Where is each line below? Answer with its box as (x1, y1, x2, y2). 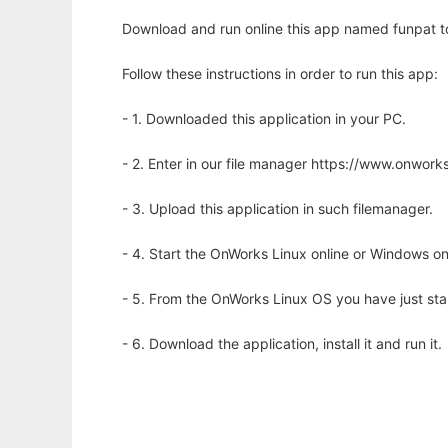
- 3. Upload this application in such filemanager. (122, 200, 433, 217)
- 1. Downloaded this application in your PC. (122, 110, 406, 127)
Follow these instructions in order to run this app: (122, 65, 438, 82)
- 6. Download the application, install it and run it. (122, 335, 442, 352)
